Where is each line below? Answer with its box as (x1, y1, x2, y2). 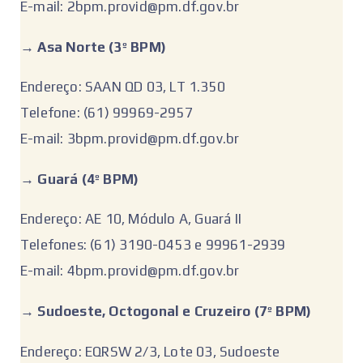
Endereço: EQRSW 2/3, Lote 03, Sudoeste (20, 343, 280, 360)
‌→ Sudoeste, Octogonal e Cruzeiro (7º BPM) (20, 302, 312, 319)
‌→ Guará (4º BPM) (20, 170, 139, 187)
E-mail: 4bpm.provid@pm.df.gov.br (20, 263, 240, 280)
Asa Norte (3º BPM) (37, 38, 167, 55)
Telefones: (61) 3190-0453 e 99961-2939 (20, 237, 286, 254)
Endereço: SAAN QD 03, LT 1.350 (20, 79, 225, 96)
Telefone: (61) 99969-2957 (20, 105, 193, 122)
